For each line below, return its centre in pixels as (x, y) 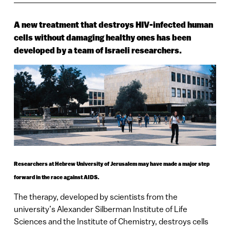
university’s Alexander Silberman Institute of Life (100, 209)
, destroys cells (181, 222)
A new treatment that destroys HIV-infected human (113, 25)
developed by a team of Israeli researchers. (98, 51)
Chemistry (136, 222)
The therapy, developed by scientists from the (95, 197)
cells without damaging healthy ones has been (102, 38)
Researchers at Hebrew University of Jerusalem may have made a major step (111, 164)
